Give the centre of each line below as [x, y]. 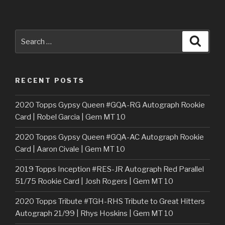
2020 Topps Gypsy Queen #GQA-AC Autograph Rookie [109, 137]
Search [28, 35]
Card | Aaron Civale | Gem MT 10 [70, 149]
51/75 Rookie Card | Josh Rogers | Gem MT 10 [94, 182]
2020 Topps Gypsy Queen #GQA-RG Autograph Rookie [110, 105]
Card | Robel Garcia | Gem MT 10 [70, 117]
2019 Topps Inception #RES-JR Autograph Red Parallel [109, 170]
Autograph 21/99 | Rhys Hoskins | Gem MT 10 [94, 214]
